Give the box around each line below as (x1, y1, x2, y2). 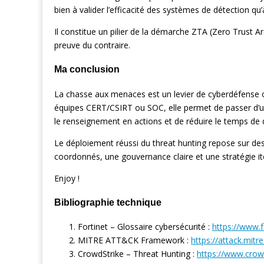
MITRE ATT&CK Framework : (78, 235, 191, 246)
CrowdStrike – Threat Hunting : (78, 248, 197, 260)
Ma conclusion (54, 64, 120, 75)
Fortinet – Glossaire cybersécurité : (78, 221, 212, 233)
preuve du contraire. (54, 39, 130, 51)
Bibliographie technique (54, 196, 161, 207)
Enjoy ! (54, 172, 80, 184)
